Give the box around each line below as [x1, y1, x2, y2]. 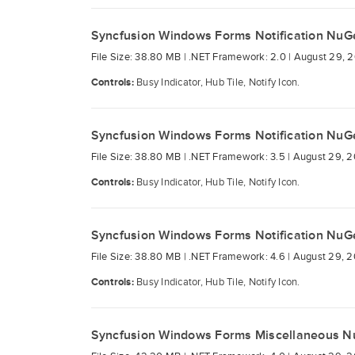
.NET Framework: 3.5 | [189, 151, 293, 163]
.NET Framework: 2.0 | [189, 51, 294, 63]
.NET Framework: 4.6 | [189, 250, 293, 263]
